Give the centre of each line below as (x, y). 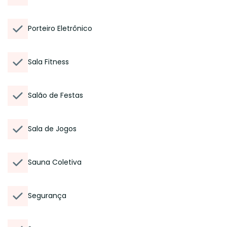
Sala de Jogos (52, 129)
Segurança (47, 196)
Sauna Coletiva (55, 162)
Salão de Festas (55, 95)
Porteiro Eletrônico (60, 28)
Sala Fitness (48, 62)
